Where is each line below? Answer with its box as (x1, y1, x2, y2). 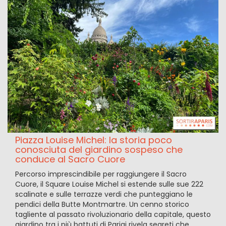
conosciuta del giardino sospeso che (15, 143, 183, 156)
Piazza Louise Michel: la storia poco (15, 134, 172, 147)
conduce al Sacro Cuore (15, 153, 125, 166)
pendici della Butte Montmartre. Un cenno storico (15, 199, 189, 210)
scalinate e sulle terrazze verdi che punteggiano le (15, 189, 193, 200)
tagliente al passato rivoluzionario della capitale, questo (15, 209, 211, 220)
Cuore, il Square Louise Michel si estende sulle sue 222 (15, 179, 203, 190)
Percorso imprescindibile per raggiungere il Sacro (15, 169, 187, 180)
